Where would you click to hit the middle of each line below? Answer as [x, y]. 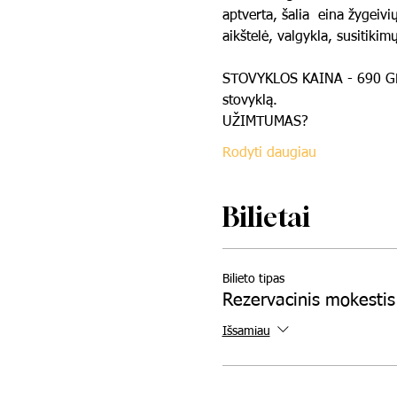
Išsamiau [246, 331]
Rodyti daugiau [269, 153]
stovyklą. [249, 101]
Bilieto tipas [253, 279]
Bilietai [266, 217]
